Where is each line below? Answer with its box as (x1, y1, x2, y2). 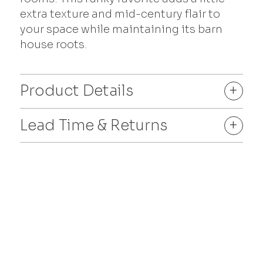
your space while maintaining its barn (20, 22, 223, 36)
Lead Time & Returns (20, 116, 168, 134)
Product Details (20, 82, 134, 100)
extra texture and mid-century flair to (20, 7, 221, 21)
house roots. (20, 38, 88, 52)
